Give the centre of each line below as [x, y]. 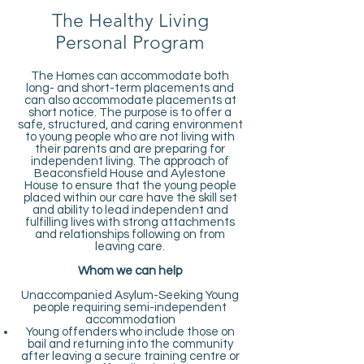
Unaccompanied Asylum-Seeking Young [130, 295]
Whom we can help [130, 271]
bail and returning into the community [130, 344]
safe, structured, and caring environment [130, 125]
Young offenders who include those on [130, 332]
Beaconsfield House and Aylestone [130, 173]
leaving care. [130, 247]
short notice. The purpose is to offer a [130, 113]
